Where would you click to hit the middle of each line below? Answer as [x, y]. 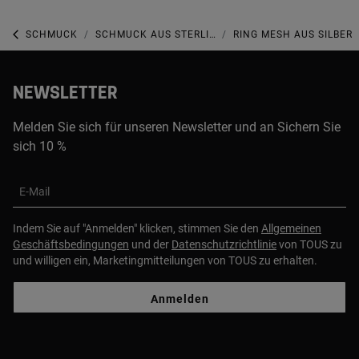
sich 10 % [40, 147]
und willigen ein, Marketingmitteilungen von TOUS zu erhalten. [165, 261]
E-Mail [34, 192]
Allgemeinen [291, 229]
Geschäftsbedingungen [71, 245]
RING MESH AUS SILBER [293, 34]
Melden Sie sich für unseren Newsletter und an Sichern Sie [177, 127]
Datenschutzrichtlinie [224, 245]
